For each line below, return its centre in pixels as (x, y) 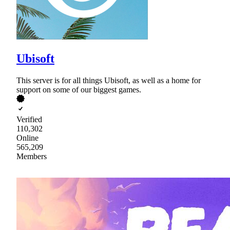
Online (27, 138)
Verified (29, 120)
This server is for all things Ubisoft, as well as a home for (109, 81)
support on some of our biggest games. (79, 90)
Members (32, 157)
